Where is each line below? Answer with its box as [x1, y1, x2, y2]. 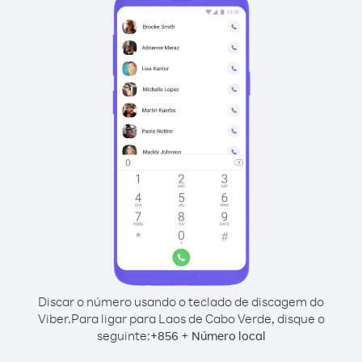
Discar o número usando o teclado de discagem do [38, 293, 324, 309]
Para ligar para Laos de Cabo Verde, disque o [70, 310, 325, 326]
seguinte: [96, 327, 150, 343]
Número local [191, 328, 266, 343]
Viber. [37, 310, 71, 326]
